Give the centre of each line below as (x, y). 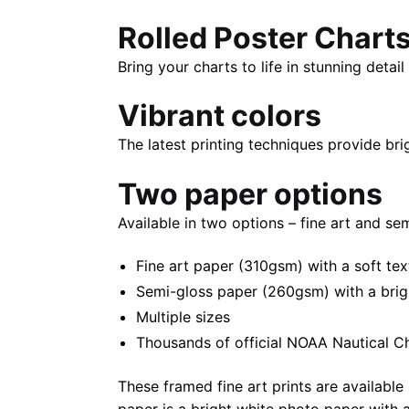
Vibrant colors (219, 116)
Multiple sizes (183, 317)
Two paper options (250, 194)
